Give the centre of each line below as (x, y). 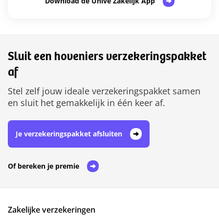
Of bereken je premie (44, 166)
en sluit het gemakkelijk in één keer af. (87, 103)
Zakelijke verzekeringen (52, 210)
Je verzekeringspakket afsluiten (69, 134)
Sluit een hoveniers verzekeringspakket (107, 58)
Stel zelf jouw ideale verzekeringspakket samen (104, 91)
